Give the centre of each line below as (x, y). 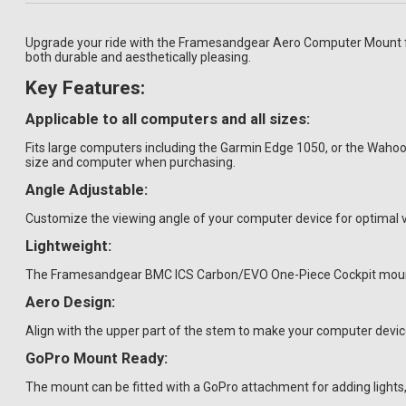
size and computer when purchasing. (130, 162)
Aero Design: (70, 302)
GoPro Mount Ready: (97, 358)
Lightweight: (68, 246)
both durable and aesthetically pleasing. (138, 57)
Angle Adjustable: (87, 189)
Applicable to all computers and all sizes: (168, 119)
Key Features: (85, 87)
